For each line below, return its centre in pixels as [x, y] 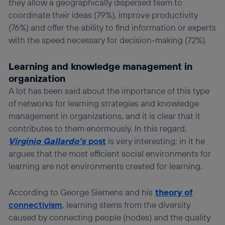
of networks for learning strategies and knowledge [104, 103]
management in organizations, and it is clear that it [105, 116]
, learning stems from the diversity [127, 204]
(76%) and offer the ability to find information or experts [113, 28]
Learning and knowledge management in [101, 66]
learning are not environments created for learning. [106, 166]
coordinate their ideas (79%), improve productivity [103, 15]
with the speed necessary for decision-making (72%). [108, 40]
